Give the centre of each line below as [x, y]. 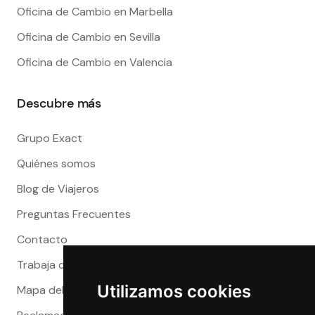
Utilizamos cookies [174, 291]
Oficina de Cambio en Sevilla [89, 37]
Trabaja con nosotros [73, 264]
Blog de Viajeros [58, 188]
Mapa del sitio [53, 290]
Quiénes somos [56, 163]
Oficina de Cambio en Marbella [95, 11]
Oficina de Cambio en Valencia [95, 62]
